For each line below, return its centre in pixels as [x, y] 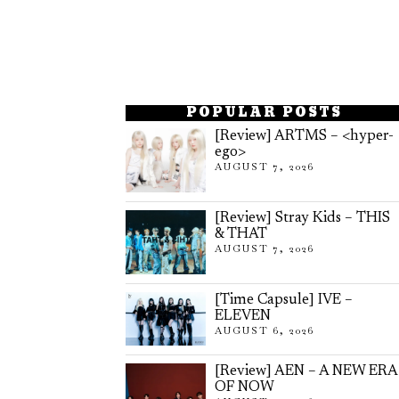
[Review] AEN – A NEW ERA [306, 371]
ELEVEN [243, 316]
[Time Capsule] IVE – [284, 300]
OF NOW [244, 387]
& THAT [241, 234]
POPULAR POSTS [264, 112]
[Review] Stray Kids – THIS [302, 218]
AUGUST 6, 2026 [265, 330]
